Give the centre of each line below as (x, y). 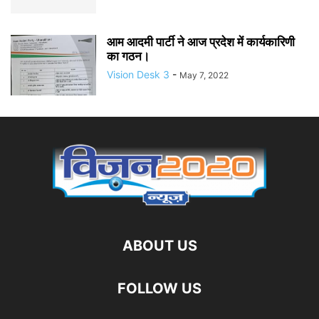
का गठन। (128, 56)
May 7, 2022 (204, 75)
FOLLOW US (159, 288)
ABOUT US (159, 246)
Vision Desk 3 (138, 74)
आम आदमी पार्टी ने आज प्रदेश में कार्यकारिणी (201, 42)
